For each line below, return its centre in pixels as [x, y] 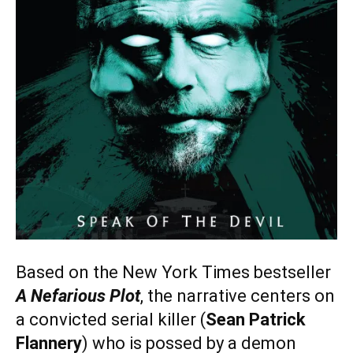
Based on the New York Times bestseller [173, 273]
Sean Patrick [256, 320]
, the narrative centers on [238, 296]
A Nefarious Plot [78, 296]
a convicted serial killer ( [111, 320]
